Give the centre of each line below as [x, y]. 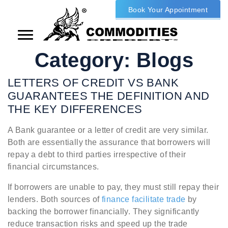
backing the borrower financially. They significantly [104, 211]
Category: [82, 60]
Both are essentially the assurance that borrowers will [109, 142]
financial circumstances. [53, 167]
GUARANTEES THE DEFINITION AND [109, 96]
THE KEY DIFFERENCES [75, 109]
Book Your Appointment [168, 10]
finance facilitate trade [144, 199]
